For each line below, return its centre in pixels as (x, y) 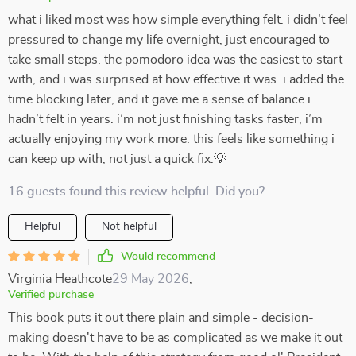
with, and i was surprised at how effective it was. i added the (176, 79)
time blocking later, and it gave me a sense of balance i (159, 99)
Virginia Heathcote (60, 279)
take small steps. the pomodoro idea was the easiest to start (175, 60)
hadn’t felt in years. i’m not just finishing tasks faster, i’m (165, 119)
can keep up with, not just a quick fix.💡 (117, 159)
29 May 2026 (151, 279)
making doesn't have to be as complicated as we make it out (175, 338)
